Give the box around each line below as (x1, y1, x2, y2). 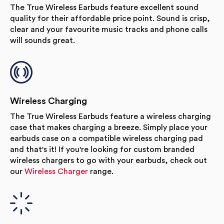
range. (88, 167, 113, 175)
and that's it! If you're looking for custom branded (10, 145, 194, 153)
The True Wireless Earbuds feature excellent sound (10, 3, 198, 11)
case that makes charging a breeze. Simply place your (10, 123, 207, 131)
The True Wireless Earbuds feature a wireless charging (10, 112, 211, 120)
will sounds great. (10, 36, 75, 44)
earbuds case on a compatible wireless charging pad (10, 134, 203, 142)
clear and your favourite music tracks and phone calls (10, 25, 207, 33)
